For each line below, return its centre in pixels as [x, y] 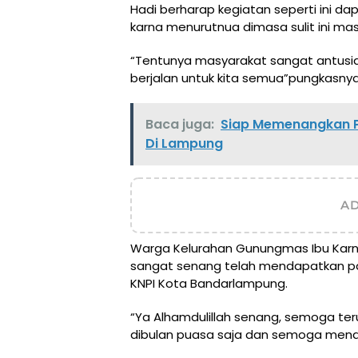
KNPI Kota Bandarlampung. [209, 283]
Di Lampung [184, 143]
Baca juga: [180, 124]
